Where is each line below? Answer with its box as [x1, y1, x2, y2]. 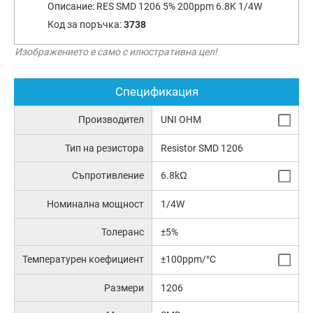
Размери [104, 282, 145, 293]
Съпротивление [72, 170, 145, 182]
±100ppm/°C [160, 254, 216, 265]
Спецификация [115, 85, 198, 99]
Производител [78, 114, 145, 126]
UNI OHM [160, 114, 201, 126]
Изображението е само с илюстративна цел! [15, 45, 217, 57]
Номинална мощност [47, 198, 145, 210]
